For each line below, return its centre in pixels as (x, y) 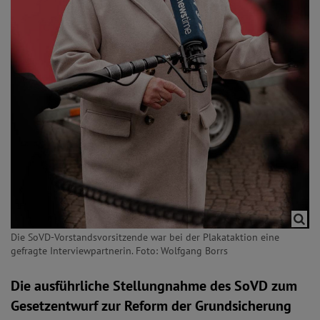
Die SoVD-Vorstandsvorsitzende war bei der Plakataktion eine (145, 237)
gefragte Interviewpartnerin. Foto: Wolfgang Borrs (119, 251)
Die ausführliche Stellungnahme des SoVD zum (154, 286)
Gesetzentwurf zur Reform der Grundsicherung (151, 306)
